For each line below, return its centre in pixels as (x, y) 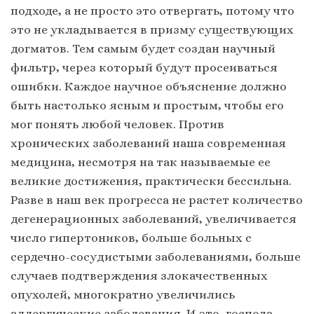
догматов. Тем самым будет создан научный (143, 49)
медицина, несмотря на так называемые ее (141, 162)
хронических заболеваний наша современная (148, 143)
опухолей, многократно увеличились (123, 295)
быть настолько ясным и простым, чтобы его (147, 105)
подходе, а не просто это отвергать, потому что (152, 11)
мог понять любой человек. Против (117, 124)
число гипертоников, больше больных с (131, 238)
